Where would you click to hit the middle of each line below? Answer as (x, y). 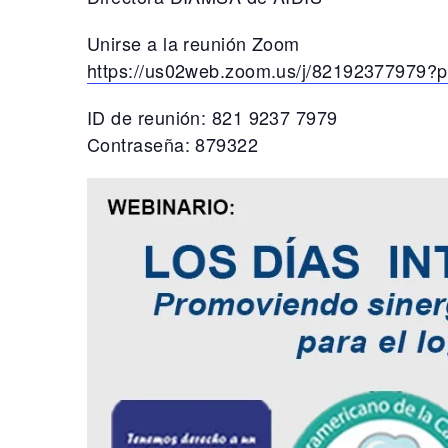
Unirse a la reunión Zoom (193, 43)
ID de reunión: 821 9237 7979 (212, 117)
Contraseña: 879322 (173, 144)
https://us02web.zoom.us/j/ (199, 70)
